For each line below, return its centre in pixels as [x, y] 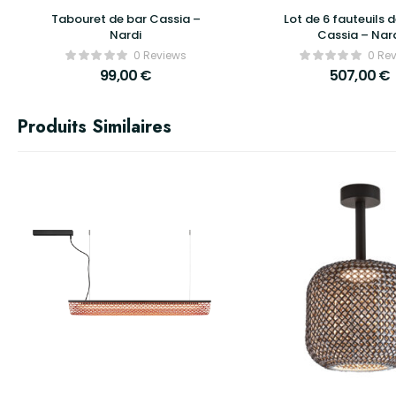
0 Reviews [160, 55]
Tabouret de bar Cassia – [126, 19]
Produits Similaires [95, 126]
